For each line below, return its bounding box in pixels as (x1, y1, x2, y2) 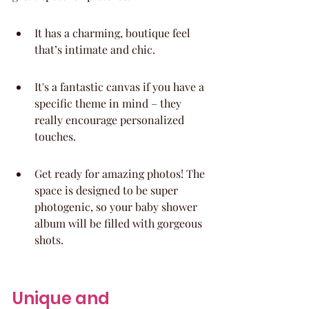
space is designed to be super (34, 183, 181, 197)
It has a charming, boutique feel (34, 26, 193, 40)
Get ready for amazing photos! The (34, 166, 208, 181)
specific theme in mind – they (34, 96, 184, 110)
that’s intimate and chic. (34, 42, 155, 57)
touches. (34, 129, 76, 143)
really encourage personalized (34, 112, 187, 127)
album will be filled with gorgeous (34, 216, 205, 230)
